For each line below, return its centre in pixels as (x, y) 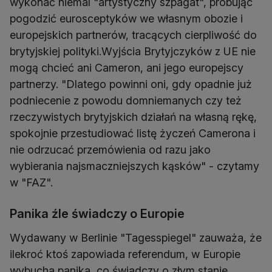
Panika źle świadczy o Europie (97, 214)
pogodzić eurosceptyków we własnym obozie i (126, 19)
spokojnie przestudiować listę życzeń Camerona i (133, 133)
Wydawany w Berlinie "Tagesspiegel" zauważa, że (136, 238)
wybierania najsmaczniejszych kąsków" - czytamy (134, 166)
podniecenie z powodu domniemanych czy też (126, 100)
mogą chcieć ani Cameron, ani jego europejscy (127, 68)
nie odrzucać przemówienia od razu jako (110, 150)
